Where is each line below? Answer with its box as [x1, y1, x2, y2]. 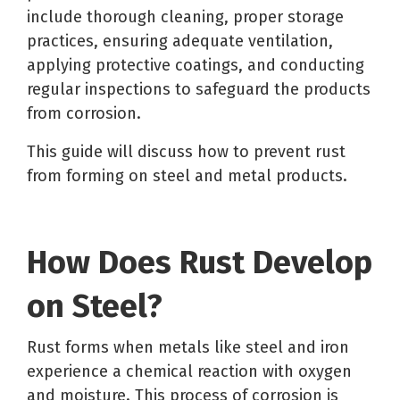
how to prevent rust [197, 141, 346, 162]
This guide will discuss [27, 141, 197, 162]
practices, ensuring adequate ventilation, [27, 30, 333, 51]
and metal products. [190, 165, 347, 186]
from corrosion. [27, 103, 141, 123]
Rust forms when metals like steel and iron [27, 337, 349, 357]
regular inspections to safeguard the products [27, 79, 371, 99]
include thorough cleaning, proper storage [27, 6, 344, 27]
